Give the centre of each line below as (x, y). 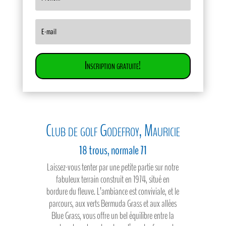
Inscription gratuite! (113, 66)
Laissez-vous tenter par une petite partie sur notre (113, 167)
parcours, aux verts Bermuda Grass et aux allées (113, 203)
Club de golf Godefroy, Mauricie (113, 130)
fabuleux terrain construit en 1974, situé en (113, 179)
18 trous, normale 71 (113, 150)
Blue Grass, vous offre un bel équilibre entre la (113, 215)
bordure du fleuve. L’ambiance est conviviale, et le (113, 191)
